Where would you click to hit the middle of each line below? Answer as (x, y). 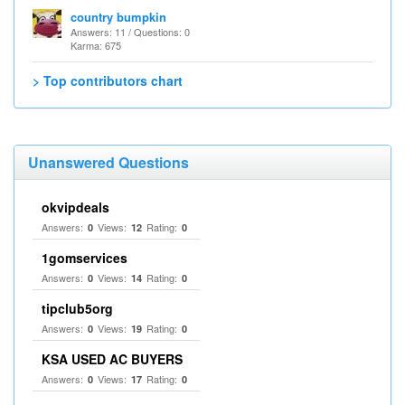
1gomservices (85, 258)
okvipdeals (75, 207)
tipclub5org (77, 308)
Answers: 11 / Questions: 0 (130, 32)
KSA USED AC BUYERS (112, 359)
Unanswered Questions (108, 162)
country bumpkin (118, 17)
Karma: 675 (96, 45)
